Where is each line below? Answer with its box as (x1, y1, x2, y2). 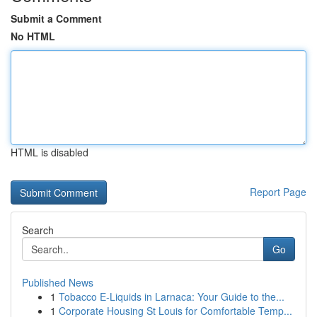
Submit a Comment (11, 11, 102, 25)
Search (22, 223, 54, 237)
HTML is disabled (11, 145, 88, 159)
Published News (22, 275, 93, 289)
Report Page (250, 185, 306, 199)
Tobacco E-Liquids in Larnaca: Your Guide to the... (59, 289, 284, 304)
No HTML (11, 29, 55, 43)
